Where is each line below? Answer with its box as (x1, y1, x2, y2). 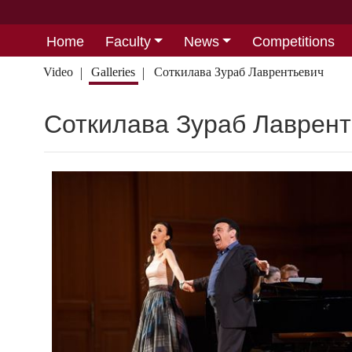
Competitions (251, 33, 335, 49)
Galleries (91, 65, 136, 79)
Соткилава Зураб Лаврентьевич (153, 65, 324, 79)
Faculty (104, 33, 151, 49)
